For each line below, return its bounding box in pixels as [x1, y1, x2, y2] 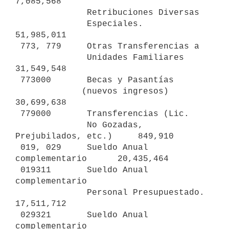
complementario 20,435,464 [15, 154, 169, 164]
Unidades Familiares [15, 53, 87, 62]
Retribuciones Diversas [15, 8, 87, 17]
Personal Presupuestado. [15, 188, 87, 197]
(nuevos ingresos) [15, 86, 82, 96]
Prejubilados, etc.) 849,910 [15, 131, 174, 141]
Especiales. [15, 19, 87, 29]
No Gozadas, [15, 120, 87, 130]
